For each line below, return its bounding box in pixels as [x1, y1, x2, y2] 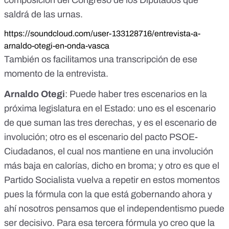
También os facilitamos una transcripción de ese [4, 54, 197, 64]
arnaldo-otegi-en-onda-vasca [4, 41, 109, 50]
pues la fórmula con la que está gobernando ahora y [4, 189, 212, 199]
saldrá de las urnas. [4, 9, 83, 19]
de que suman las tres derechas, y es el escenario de [4, 117, 217, 128]
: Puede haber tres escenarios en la [65, 88, 207, 99]
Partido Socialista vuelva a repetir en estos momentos [4, 174, 220, 185]
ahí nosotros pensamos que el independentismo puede [4, 203, 224, 214]
